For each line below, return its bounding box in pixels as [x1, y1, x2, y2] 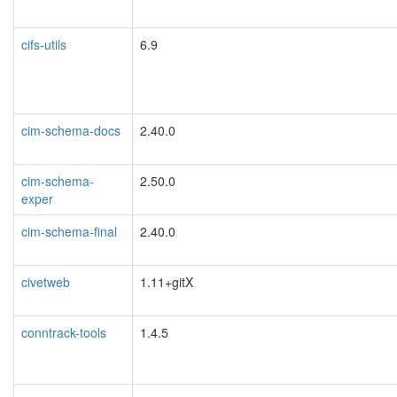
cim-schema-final [21, 222, 117, 240]
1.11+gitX [140, 272, 193, 291]
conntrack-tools [21, 323, 106, 341]
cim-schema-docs [21, 121, 121, 139]
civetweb [21, 272, 70, 291]
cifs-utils [21, 35, 66, 53]
